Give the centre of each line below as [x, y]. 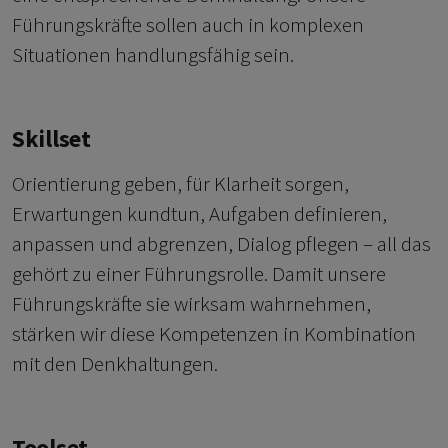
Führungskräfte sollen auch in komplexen [188, 25]
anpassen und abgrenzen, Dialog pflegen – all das [221, 244]
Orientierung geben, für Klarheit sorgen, [180, 184]
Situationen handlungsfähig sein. [153, 55]
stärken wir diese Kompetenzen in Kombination [214, 334]
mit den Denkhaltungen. [115, 364]
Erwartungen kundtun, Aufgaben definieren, [199, 214]
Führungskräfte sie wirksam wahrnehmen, [191, 304]
